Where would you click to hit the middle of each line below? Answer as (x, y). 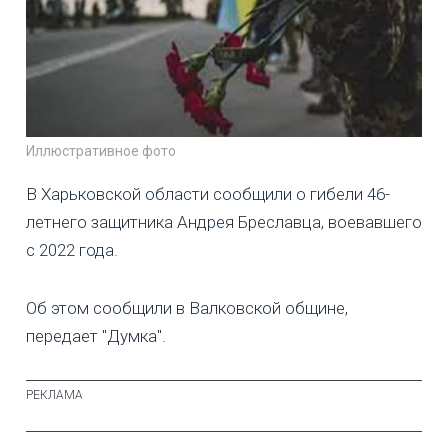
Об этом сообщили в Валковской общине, (187, 307)
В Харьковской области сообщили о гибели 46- (208, 193)
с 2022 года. (72, 249)
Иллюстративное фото (101, 150)
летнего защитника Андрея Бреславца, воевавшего (224, 221)
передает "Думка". (96, 335)
